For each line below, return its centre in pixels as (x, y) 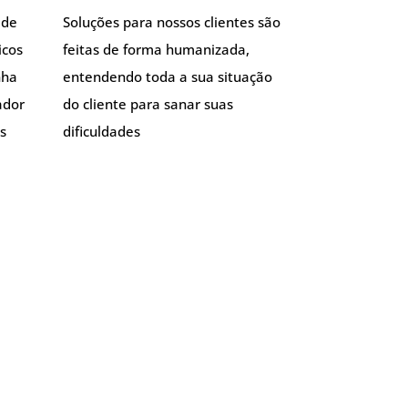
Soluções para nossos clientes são (171, 21)
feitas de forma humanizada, (156, 49)
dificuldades (101, 131)
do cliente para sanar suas (148, 103)
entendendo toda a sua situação (167, 76)
